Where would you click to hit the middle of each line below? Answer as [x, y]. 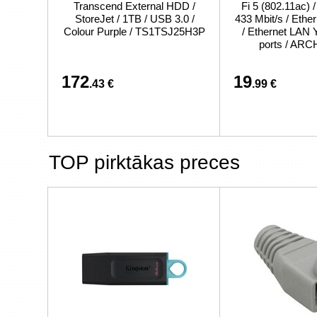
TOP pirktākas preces [144, 162]
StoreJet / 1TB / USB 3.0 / [134, 19]
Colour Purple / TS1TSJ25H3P [134, 31]
